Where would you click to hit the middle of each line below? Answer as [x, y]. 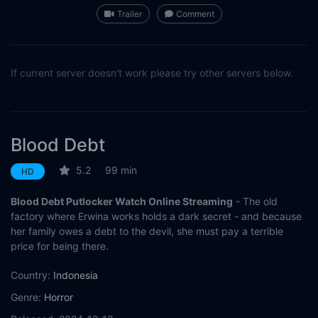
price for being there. [60, 246]
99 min [121, 170]
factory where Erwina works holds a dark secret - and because [156, 216]
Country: [31, 275]
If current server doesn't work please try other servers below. [152, 73]
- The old [255, 202]
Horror [59, 297]
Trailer [129, 14]
